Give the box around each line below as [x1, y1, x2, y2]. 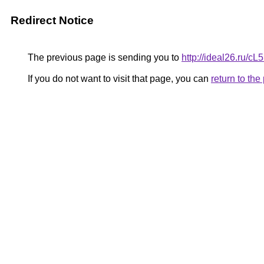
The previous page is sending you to [25, 52, 181, 62]
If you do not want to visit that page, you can [25, 74, 211, 84]
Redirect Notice [11, 14, 94, 27]
